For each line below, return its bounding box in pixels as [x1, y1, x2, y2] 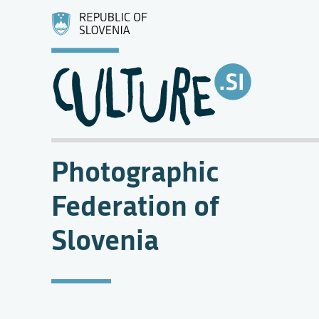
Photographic [51, 150, 219, 191]
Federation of [51, 184, 219, 225]
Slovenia [51, 219, 159, 259]
